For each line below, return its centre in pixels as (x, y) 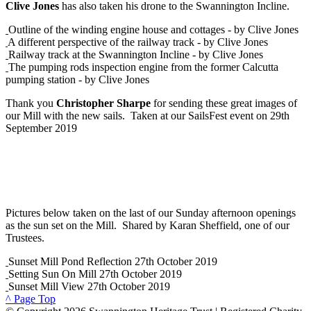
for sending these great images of (224, 103)
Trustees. (25, 237)
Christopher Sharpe (103, 103)
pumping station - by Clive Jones (77, 79)
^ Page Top (31, 299)
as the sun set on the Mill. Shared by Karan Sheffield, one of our (148, 225)
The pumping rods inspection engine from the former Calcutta (143, 67)
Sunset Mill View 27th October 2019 (89, 286)
